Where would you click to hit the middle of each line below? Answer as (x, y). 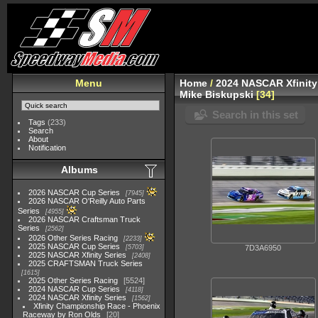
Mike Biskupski (217, 94)
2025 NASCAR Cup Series (75, 246)
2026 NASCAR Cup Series (75, 192)
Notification (48, 148)
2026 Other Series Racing (73, 238)
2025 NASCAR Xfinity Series (78, 255)
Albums (79, 170)
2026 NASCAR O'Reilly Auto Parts (87, 201)
